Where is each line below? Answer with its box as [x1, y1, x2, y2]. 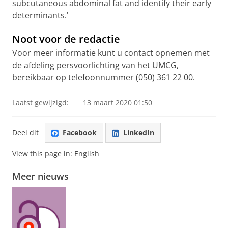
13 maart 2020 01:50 [83, 98, 152, 107]
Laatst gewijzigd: [12, 98, 69, 107]
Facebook [63, 127, 97, 137]
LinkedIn [123, 127, 154, 137]
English [74, 149, 99, 159]
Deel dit [12, 127, 39, 137]
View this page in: [12, 149, 74, 159]
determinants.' [12, 10, 69, 21]
